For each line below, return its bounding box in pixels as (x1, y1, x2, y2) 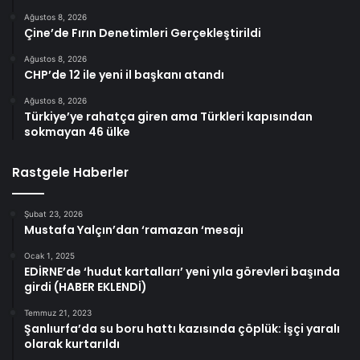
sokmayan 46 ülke (24, 123, 130, 140)
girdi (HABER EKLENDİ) (24, 278, 147, 295)
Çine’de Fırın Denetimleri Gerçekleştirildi (24, 24, 261, 41)
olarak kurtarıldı (24, 335, 120, 352)
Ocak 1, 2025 (24, 250, 75, 260)
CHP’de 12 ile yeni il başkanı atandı (24, 66, 224, 83)
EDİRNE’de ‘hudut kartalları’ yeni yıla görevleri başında (24, 263, 340, 280)
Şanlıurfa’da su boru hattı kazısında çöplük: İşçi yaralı (24, 320, 340, 337)
